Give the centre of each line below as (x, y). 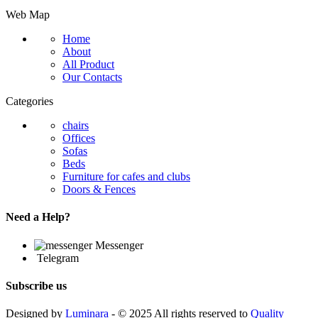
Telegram (58, 258)
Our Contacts (92, 77)
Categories (29, 102)
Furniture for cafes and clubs (126, 177)
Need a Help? (38, 217)
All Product (88, 65)
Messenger (119, 245)
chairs (76, 126)
